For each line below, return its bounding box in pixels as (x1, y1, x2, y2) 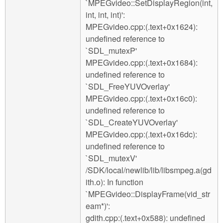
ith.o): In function (86, 176, 143, 188)
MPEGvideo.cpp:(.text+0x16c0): (86, 93, 197, 105)
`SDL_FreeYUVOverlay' (86, 81, 170, 93)
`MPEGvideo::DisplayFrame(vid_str (86, 188, 210, 200)
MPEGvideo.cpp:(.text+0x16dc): (86, 128, 197, 140)
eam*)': (86, 200, 110, 212)
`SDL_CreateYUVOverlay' (86, 116, 178, 128)
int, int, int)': (86, 9, 125, 21)
